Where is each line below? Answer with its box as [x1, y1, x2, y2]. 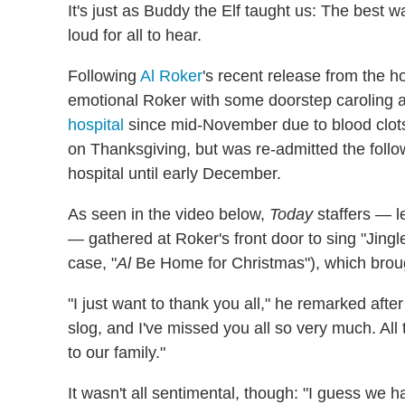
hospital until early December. [68, 164, 281, 183]
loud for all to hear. [68, 25, 202, 44]
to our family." [68, 343, 165, 362]
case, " [68, 253, 117, 272]
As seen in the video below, [68, 204, 269, 223]
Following [68, 66, 140, 85]
